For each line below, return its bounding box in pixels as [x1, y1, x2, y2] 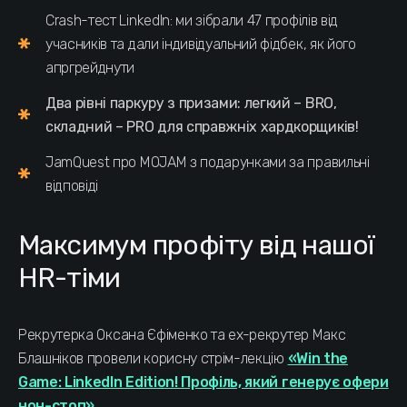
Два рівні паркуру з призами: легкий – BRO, [45, 94, 337, 112]
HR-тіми [18, 261, 121, 294]
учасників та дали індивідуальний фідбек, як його [45, 35, 356, 53]
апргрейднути [45, 58, 135, 76]
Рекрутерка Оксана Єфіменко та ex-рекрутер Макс [18, 325, 346, 343]
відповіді [45, 176, 99, 194]
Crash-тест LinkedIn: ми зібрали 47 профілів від [45, 11, 338, 29]
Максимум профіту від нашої [18, 228, 375, 262]
